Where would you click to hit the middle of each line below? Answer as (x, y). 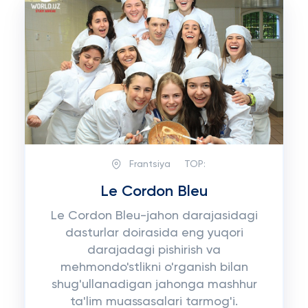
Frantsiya (150, 164)
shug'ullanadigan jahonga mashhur (154, 285)
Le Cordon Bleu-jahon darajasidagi (154, 216)
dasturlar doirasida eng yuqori (154, 233)
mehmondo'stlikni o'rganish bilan (154, 267)
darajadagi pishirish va (154, 250)
